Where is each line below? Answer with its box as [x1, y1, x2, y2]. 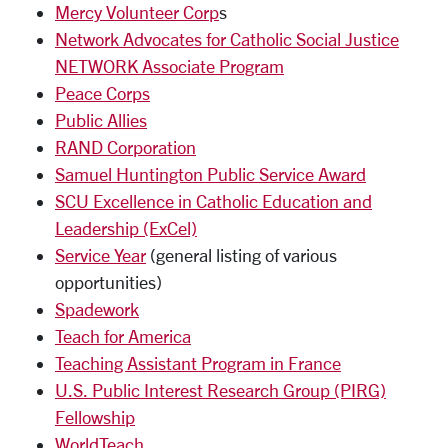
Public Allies [55, 110, 147, 130]
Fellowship [55, 407, 135, 427]
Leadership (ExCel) [55, 218, 197, 238]
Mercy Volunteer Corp [55, 2, 219, 22]
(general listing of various [146, 245, 337, 265]
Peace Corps [55, 83, 150, 103]
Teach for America [55, 326, 191, 346]
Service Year [55, 245, 146, 265]
